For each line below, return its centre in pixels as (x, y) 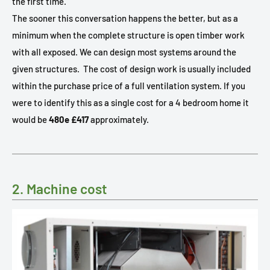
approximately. (119, 119)
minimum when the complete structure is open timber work (128, 35)
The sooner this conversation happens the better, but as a (125, 18)
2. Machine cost (60, 188)
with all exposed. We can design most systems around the (124, 52)
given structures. (46, 68)
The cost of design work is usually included (167, 68)
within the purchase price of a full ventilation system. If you (129, 85)
